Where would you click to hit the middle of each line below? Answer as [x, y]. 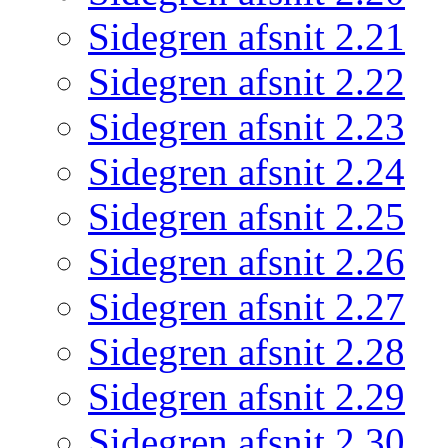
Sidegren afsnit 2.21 [246, 36]
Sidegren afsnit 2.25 [246, 216]
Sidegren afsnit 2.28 [246, 351]
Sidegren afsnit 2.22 [246, 81]
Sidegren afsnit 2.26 [246, 261]
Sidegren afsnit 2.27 [246, 306]
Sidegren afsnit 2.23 [246, 126]
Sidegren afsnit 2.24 [246, 171]
